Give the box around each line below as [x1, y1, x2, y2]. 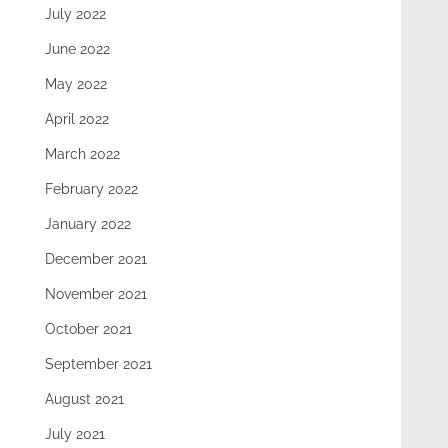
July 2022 [45, 6, 107, 23]
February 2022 [45, 181, 139, 198]
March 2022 [45, 146, 121, 163]
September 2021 [45, 356, 153, 373]
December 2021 [45, 251, 148, 268]
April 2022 [45, 111, 110, 128]
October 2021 [45, 321, 133, 338]
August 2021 [45, 391, 125, 408]
